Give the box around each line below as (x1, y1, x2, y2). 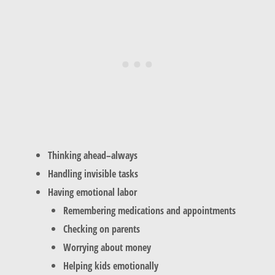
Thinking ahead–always (48, 148, 138, 163)
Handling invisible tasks (48, 166, 139, 181)
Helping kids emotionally (63, 258, 161, 273)
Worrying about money (63, 240, 151, 255)
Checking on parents (63, 222, 142, 236)
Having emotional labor (48, 185, 137, 199)
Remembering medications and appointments (63, 203, 236, 218)
